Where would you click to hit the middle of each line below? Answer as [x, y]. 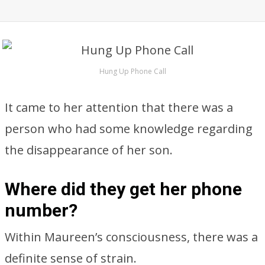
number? [41, 210]
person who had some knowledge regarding [129, 129]
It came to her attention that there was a [119, 107]
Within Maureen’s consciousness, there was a [131, 237]
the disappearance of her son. [89, 150]
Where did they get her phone [123, 189]
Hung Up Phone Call [132, 71]
